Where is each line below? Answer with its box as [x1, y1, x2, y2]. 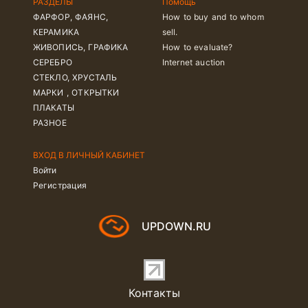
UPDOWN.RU [141, 219, 211, 234]
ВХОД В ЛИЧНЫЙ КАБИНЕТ [33, 150, 145, 161]
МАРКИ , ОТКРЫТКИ [33, 87, 120, 98]
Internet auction [162, 57, 225, 68]
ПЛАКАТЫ [33, 102, 74, 113]
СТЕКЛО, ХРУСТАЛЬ [33, 72, 118, 83]
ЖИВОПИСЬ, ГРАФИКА [33, 42, 129, 53]
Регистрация [33, 180, 87, 191]
